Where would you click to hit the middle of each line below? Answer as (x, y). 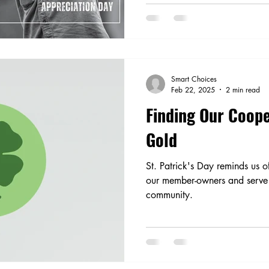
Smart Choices (194, 79)
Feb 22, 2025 (193, 89)
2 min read (243, 89)
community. (169, 195)
